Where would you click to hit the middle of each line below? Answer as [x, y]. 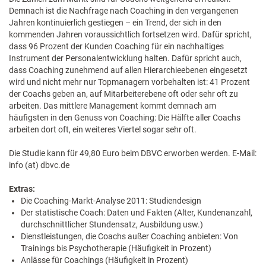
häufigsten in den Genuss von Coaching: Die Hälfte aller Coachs [125, 118]
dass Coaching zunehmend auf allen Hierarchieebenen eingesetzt [128, 70]
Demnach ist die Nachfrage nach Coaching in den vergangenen [124, 11]
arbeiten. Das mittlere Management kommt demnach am [113, 106]
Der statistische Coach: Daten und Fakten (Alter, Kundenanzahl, [137, 213]
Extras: [22, 189]
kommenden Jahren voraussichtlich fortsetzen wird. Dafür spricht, [130, 34]
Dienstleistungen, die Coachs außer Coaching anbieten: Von [129, 236]
